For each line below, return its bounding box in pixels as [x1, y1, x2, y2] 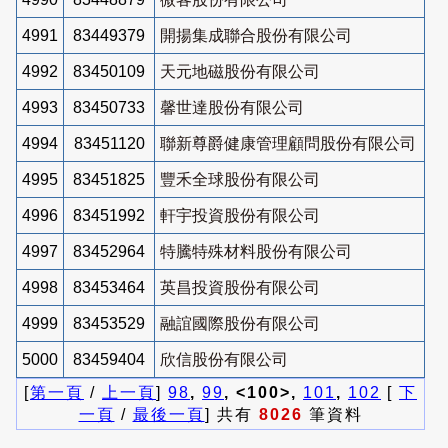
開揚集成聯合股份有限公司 [160, 26, 352, 44]
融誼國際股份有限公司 [160, 314, 320, 332]
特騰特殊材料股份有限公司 [160, 242, 352, 260]
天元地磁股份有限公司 [160, 62, 320, 80]
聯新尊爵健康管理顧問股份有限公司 [160, 134, 416, 152]
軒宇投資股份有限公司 [160, 206, 320, 224]
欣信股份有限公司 [160, 350, 288, 368]
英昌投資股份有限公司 [160, 278, 320, 296]
